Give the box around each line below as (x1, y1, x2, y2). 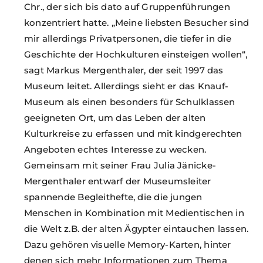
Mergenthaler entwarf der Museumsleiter (24, 175, 211, 187)
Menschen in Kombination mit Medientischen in (24, 207, 244, 218)
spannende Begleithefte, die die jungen (24, 191, 203, 203)
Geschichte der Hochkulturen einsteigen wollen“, (24, 48, 248, 60)
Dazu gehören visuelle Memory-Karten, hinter (24, 238, 231, 250)
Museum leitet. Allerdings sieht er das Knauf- (24, 80, 229, 92)
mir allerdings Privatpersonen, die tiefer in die (24, 32, 231, 44)
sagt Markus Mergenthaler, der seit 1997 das (24, 64, 224, 76)
